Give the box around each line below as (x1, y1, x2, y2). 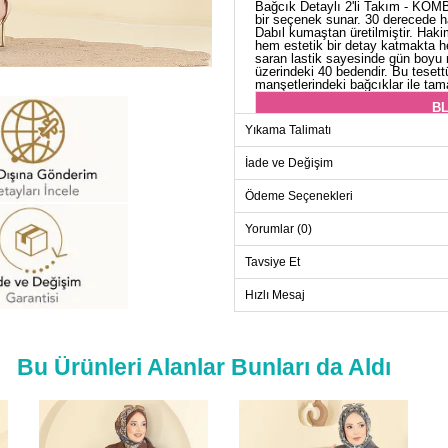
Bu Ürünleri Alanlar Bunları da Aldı (17, 354, 391, 381)
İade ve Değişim (245, 156, 333, 171)
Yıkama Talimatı (245, 123, 331, 138)
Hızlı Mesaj (245, 288, 305, 303)
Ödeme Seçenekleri (245, 189, 353, 204)
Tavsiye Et (245, 255, 300, 270)
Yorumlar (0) (245, 222, 312, 237)
